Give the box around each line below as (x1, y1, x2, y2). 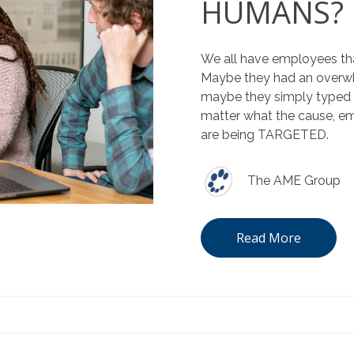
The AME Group (247, 172, 341, 188)
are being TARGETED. (201, 126, 329, 142)
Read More (236, 228, 301, 247)
